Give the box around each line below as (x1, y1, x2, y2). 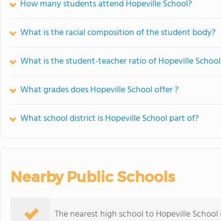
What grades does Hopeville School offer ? (20, 83, 179, 97)
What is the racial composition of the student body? (20, 26, 216, 40)
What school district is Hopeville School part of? (20, 111, 199, 126)
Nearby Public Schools (10, 168, 175, 186)
